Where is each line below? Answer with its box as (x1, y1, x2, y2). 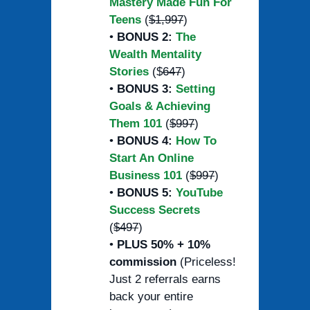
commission (109, 255, 180, 269)
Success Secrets (109, 203, 200, 217)
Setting (176, 82, 215, 96)
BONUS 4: (117, 134, 176, 148)
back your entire (109, 290, 193, 304)
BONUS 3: (117, 82, 176, 96)
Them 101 (109, 117, 162, 131)
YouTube (176, 186, 223, 200)
